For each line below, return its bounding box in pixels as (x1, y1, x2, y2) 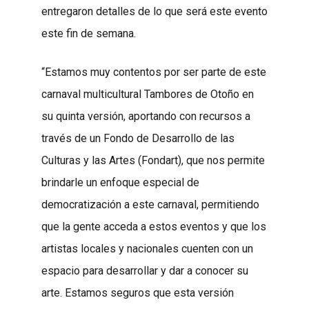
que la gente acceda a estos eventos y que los (41, 219, 266, 233)
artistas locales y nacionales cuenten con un (41, 241, 253, 255)
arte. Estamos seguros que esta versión (41, 286, 234, 299)
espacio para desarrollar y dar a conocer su (41, 263, 248, 277)
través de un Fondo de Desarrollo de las (41, 131, 235, 145)
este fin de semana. (41, 26, 136, 40)
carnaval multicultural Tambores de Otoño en (41, 87, 254, 101)
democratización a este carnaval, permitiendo (41, 197, 259, 211)
